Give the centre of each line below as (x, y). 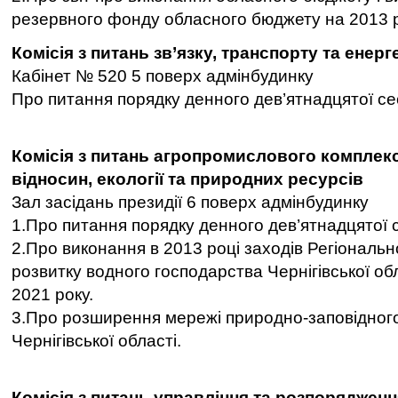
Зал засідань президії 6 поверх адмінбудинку (190, 202)
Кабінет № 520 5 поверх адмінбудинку (163, 76)
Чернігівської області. (96, 341)
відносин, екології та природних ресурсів (187, 179)
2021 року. (52, 295)
